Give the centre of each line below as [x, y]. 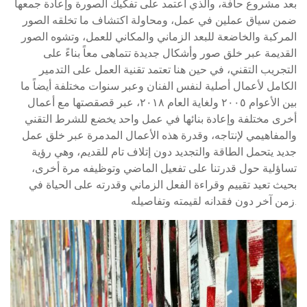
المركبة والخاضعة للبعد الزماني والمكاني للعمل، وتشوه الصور [159, 37]
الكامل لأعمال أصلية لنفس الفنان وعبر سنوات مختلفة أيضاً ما [159, 86]
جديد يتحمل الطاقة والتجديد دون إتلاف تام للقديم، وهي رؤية [164, 152]
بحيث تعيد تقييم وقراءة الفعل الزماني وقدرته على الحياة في [163, 185]
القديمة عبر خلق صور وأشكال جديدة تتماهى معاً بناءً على [170, 53]
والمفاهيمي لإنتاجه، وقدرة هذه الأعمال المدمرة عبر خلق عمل [159, 135]
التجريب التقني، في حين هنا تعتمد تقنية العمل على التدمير [168, 70]
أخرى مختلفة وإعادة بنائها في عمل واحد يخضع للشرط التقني [161, 119]
